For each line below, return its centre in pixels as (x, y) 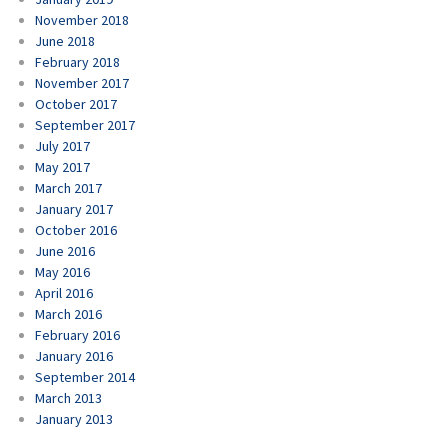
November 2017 (82, 83)
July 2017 (62, 146)
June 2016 (65, 251)
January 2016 (74, 356)
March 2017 (68, 188)
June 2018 (65, 41)
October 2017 (76, 104)
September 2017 (85, 125)
